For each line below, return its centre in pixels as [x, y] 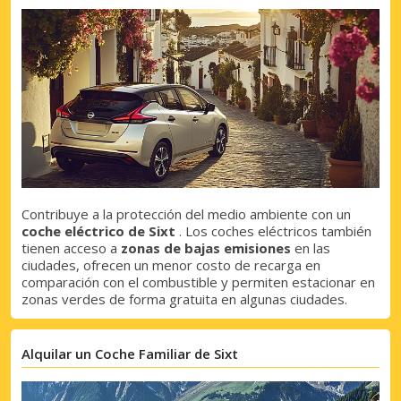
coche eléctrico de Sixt [98, 231]
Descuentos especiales [154, 382]
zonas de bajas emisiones [206, 248]
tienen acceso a [71, 248]
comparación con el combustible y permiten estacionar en [198, 282]
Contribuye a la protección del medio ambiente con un [186, 214]
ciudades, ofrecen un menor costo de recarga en [171, 265]
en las [311, 248]
